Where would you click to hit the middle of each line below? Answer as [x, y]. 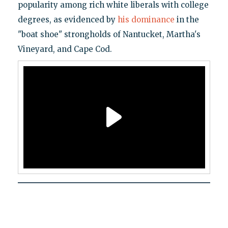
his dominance [146, 19]
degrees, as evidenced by [67, 19]
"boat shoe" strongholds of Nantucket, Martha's [109, 34]
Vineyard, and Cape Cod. [65, 49]
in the [187, 19]
